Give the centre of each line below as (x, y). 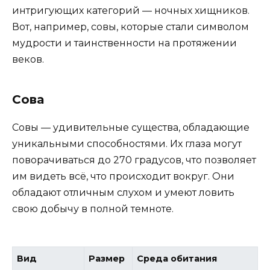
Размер (107, 258)
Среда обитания (177, 258)
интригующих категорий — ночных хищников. (131, 11)
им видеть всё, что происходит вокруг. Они (123, 177)
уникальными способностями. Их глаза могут (127, 144)
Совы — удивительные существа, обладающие (131, 128)
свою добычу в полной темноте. (93, 209)
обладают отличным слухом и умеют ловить (123, 193)
